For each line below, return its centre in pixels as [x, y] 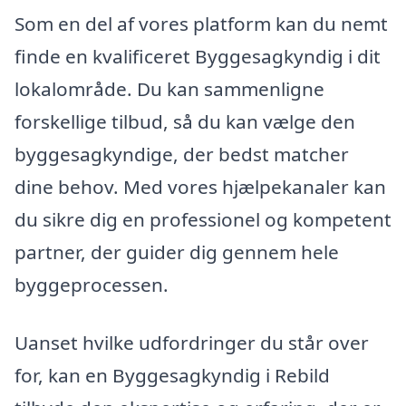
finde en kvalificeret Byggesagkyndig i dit [198, 57]
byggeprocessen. [92, 285]
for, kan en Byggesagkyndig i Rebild [172, 376]
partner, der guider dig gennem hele [177, 252]
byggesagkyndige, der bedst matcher [182, 155]
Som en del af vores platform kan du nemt [201, 24]
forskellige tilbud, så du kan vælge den [185, 122]
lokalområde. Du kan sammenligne [169, 89]
